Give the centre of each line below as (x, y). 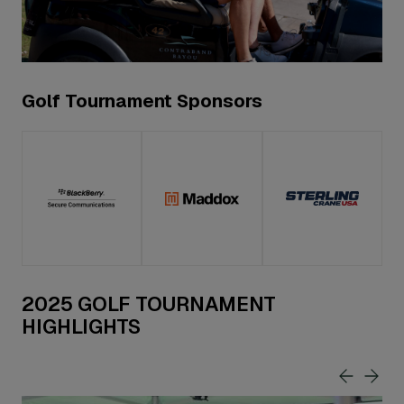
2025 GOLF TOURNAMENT (149, 304)
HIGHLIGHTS (81, 327)
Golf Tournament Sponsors (142, 101)
